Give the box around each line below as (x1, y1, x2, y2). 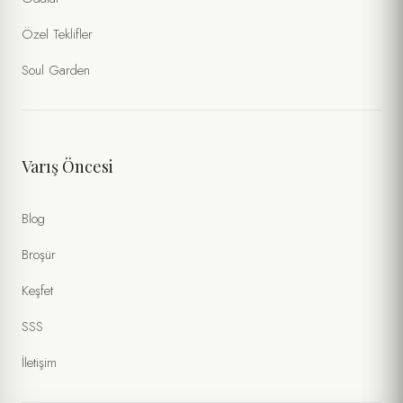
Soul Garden (22, 59, 90, 80)
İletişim (22, 352, 57, 372)
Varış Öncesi (22, 155, 113, 177)
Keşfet (22, 280, 53, 300)
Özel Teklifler (22, 23, 93, 44)
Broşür (22, 244, 56, 264)
